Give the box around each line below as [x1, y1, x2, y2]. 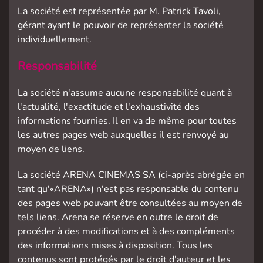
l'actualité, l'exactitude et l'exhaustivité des [18, 100, 200, 113]
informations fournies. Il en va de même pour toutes [18, 114, 237, 127]
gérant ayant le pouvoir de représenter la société [18, 19, 224, 32]
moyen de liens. [18, 143, 85, 156]
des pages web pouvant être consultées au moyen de [18, 197, 242, 210]
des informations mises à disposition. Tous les [18, 239, 213, 252]
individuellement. [18, 33, 92, 46]
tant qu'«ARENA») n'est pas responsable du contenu [18, 183, 238, 195]
